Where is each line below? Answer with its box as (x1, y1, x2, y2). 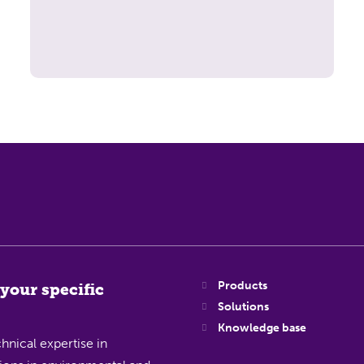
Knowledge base (218, 321, 307, 336)
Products (218, 279, 268, 293)
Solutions (218, 300, 270, 314)
